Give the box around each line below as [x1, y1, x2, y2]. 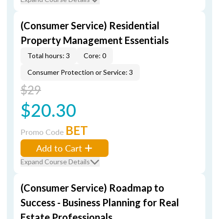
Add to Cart [36, 142, 82, 154]
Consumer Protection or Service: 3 [27, 68, 133, 76]
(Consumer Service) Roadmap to [21, 182, 164, 194]
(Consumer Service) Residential [21, 20, 159, 31]
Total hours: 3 [27, 51, 70, 60]
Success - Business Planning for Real [21, 197, 179, 208]
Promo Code [21, 126, 66, 137]
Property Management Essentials [21, 34, 169, 46]
